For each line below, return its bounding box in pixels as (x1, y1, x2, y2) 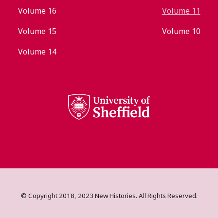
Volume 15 (18, 26, 56, 36)
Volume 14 (18, 46, 56, 57)
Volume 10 (162, 26, 200, 36)
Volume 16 (18, 5, 56, 16)
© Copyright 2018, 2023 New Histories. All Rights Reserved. (20, 191, 198, 200)
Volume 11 (162, 5, 200, 16)
